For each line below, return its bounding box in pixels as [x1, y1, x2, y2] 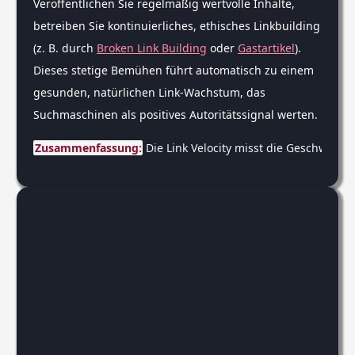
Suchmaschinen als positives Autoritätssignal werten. [33, 107, 318, 123]
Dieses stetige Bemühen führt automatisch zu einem [33, 63, 314, 78]
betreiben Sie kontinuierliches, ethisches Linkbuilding [33, 18, 320, 34]
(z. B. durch [33, 40, 97, 56]
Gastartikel [238, 40, 295, 56]
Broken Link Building [97, 40, 207, 56]
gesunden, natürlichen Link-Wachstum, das [33, 85, 265, 101]
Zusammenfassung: [34, 140, 142, 156]
